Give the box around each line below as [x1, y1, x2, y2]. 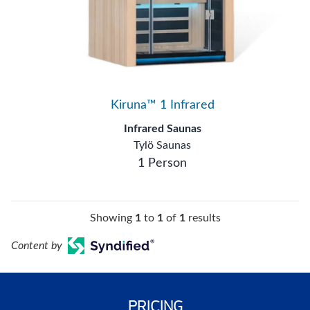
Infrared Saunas [123, 122, 201, 134]
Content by [11, 239, 62, 251]
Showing [89, 212, 135, 224]
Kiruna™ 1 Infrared [110, 98, 215, 111]
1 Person [138, 156, 188, 170]
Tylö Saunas [134, 139, 192, 151]
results [185, 212, 221, 224]
